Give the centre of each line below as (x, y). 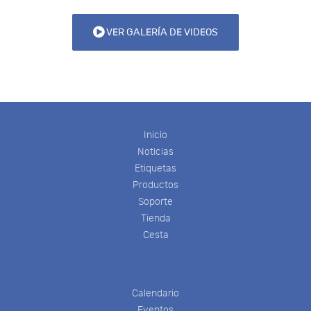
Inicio (155, 135)
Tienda (155, 218)
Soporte (155, 201)
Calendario (155, 293)
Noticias (155, 151)
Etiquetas (155, 168)
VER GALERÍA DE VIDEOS (161, 32)
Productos (155, 185)
